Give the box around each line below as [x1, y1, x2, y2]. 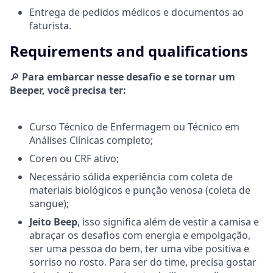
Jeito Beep [29, 214, 77, 229]
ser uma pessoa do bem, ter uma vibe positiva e [29, 241, 249, 255]
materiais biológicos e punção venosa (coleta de [29, 183, 250, 197]
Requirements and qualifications [10, 40, 248, 61]
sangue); [29, 196, 69, 210]
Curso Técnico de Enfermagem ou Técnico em [29, 119, 239, 133]
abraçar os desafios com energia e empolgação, [29, 228, 250, 242]
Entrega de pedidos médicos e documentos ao [29, 5, 244, 19]
